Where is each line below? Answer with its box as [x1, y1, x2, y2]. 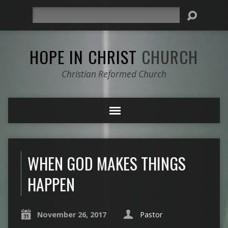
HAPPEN [27, 172, 75, 196]
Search [32, 8, 54, 17]
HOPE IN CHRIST [30, 44, 142, 69]
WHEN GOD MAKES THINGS [27, 151, 186, 175]
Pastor [139, 210, 162, 219]
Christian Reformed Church [61, 68, 166, 80]
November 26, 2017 [37, 210, 106, 219]
